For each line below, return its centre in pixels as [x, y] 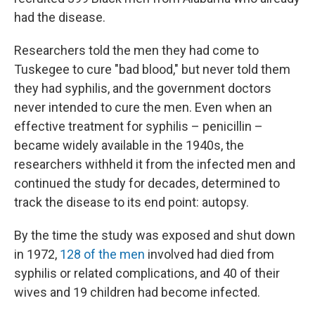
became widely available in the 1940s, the [129, 145]
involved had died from [210, 254]
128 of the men [102, 254]
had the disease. [60, 17]
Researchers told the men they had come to [136, 50]
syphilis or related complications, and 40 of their [147, 273]
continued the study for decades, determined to [147, 183]
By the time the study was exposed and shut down [155, 235]
